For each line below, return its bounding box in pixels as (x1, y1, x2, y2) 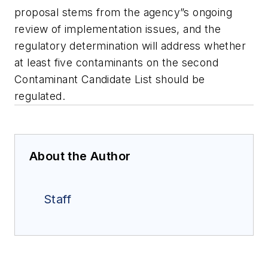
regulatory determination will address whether (14, 39, 246, 53)
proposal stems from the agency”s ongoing (14, 6, 232, 19)
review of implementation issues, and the (14, 23, 221, 36)
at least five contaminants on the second (14, 56, 218, 69)
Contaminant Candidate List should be (14, 73, 205, 86)
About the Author (29, 149, 131, 164)
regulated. (14, 90, 66, 103)
